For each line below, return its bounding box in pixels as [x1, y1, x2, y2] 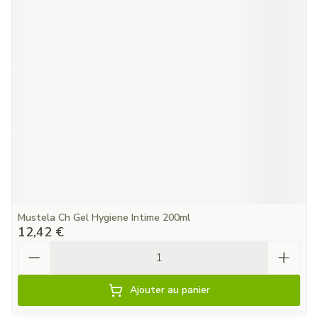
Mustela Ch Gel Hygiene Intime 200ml [18, 211, 190, 224]
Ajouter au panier [129, 283, 210, 297]
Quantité [17, 239, 66, 255]
